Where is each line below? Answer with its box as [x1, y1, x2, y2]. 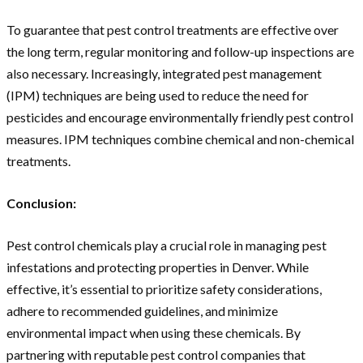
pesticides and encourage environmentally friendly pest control [6, 109, 353, 126]
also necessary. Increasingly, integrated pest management [6, 66, 322, 82]
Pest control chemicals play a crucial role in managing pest [6, 237, 327, 254]
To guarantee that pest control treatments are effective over [6, 22, 339, 38]
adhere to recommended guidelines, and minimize [6, 303, 278, 319]
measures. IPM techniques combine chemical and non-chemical [6, 131, 354, 147]
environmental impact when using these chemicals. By [6, 325, 301, 341]
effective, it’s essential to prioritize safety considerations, [6, 281, 322, 297]
